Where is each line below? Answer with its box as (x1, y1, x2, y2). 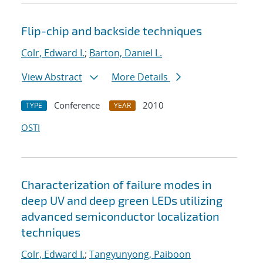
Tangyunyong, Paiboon (89, 248, 191, 261)
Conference (54, 99, 100, 112)
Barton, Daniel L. (89, 46, 162, 60)
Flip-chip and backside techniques (21, 23, 202, 38)
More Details (112, 70, 170, 84)
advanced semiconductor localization (21, 209, 220, 224)
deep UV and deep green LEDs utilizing (21, 193, 222, 208)
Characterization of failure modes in (21, 177, 212, 192)
